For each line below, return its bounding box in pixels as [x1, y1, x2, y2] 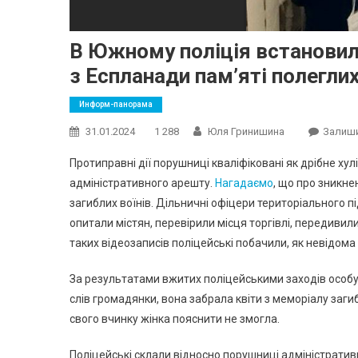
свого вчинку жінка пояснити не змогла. [70, 312, 280, 325]
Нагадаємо [215, 176, 273, 189]
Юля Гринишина [208, 125, 284, 137]
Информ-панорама [79, 99, 153, 109]
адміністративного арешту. [70, 176, 215, 189]
